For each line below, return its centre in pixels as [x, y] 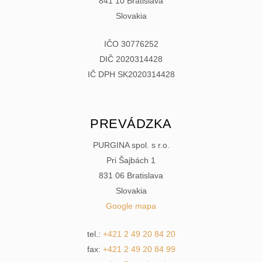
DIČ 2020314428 [131, 59]
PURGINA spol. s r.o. [131, 145]
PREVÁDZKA [131, 123]
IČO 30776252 [131, 44]
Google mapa [131, 206]
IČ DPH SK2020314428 [131, 74]
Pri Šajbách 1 [131, 160]
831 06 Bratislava [131, 175]
